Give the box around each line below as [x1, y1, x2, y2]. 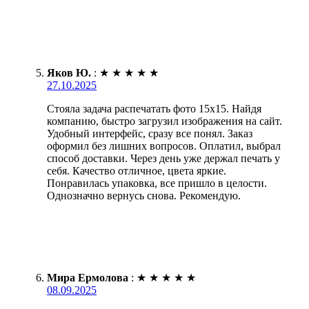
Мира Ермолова [47, 271, 128, 283]
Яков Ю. [47, 66, 91, 79]
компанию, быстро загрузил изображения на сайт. [47, 114, 282, 127]
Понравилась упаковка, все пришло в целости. [47, 177, 267, 189]
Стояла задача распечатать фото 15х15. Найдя [47, 102, 261, 114]
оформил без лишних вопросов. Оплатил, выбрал [47, 139, 281, 152]
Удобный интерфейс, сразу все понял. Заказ [47, 127, 252, 139]
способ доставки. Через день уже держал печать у [47, 152, 280, 164]
